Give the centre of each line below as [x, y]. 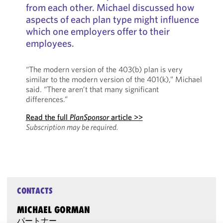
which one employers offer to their [98, 31]
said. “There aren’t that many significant [92, 89]
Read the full [48, 117]
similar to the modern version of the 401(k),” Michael [114, 79]
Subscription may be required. [72, 127]
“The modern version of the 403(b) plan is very [104, 69]
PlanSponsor [89, 117]
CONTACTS [35, 191]
